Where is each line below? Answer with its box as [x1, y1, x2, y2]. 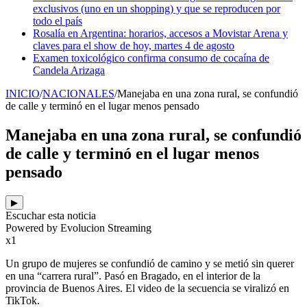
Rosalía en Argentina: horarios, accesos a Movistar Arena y [33, 27, 288, 40]
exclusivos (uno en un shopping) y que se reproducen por [33, 3, 280, 15]
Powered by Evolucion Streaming [5, 222, 151, 234]
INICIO [5, 88, 40, 100]
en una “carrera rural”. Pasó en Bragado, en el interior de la [5, 270, 260, 282]
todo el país [33, 15, 82, 27]
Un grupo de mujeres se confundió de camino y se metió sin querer [5, 258, 294, 270]
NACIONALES [42, 88, 114, 100]
